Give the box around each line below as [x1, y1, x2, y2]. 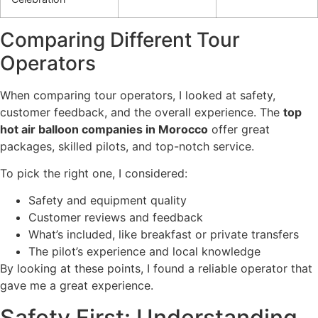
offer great [208, 121, 270, 136]
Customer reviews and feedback [28, 210, 203, 225]
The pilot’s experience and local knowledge [28, 244, 261, 259]
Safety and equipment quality [28, 193, 187, 208]
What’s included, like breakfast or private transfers [28, 227, 299, 242]
